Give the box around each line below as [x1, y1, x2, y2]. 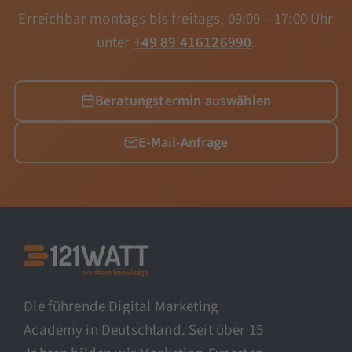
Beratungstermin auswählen [95, 90, 271, 111]
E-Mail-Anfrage [138, 132, 228, 152]
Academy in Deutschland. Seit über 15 [24, 320, 263, 342]
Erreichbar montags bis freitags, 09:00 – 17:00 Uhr [18, 8, 334, 30]
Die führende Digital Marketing [24, 296, 219, 318]
